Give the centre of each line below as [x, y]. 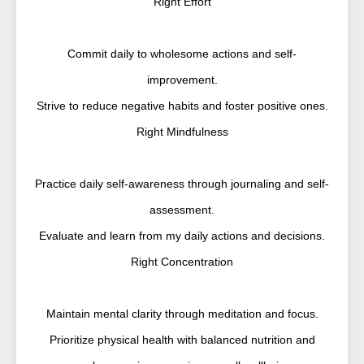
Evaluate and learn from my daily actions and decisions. [182, 236]
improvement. [182, 80]
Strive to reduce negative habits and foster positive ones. [182, 106]
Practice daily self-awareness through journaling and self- [182, 184]
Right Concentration [182, 262]
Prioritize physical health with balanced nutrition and [182, 340]
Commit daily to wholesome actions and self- [182, 54]
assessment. [182, 210]
